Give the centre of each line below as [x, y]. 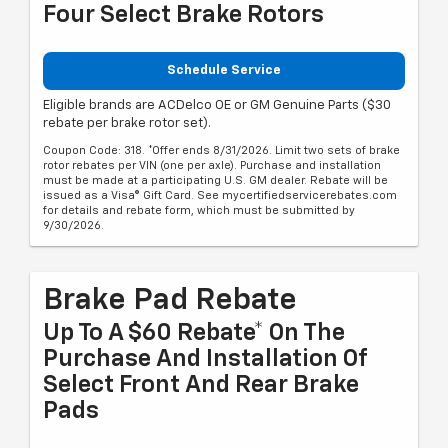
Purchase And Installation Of [205, 358]
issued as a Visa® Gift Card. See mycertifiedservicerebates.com [220, 195]
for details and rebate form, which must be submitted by [199, 210]
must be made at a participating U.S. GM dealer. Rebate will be [215, 180]
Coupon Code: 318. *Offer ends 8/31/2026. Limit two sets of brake [221, 150]
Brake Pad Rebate [170, 300]
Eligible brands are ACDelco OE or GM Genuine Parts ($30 [217, 105]
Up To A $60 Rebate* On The [194, 332]
